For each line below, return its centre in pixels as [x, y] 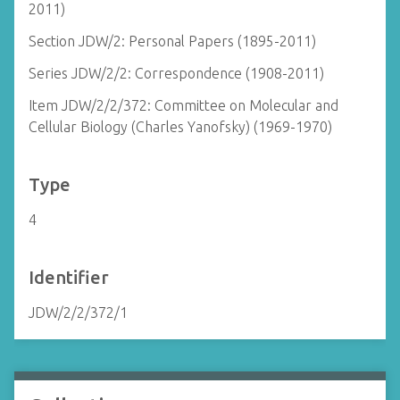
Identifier [69, 277]
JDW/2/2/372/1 [78, 312]
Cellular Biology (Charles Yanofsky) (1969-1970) [180, 127]
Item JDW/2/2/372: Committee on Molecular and [183, 105]
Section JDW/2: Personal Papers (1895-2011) [172, 41]
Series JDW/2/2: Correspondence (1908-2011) [176, 73]
